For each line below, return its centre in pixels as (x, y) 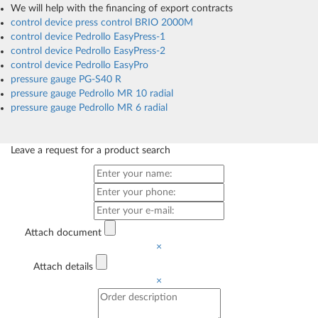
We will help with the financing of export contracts (122, 9)
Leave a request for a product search (91, 151)
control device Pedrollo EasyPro (79, 66)
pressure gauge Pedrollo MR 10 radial (92, 94)
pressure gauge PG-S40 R (66, 80)
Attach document (63, 233)
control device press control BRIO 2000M (102, 23)
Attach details (63, 267)
